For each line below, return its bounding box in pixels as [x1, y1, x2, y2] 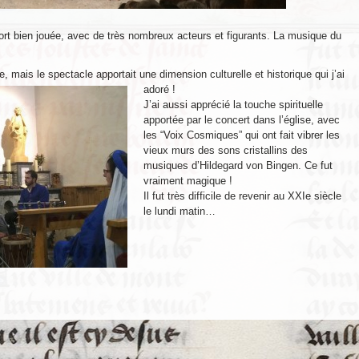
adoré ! [143, 83, 175, 96]
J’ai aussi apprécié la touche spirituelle [143, 99, 323, 111]
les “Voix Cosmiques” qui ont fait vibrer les [143, 129, 340, 142]
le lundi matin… [143, 205, 216, 218]
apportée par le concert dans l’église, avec [143, 114, 340, 127]
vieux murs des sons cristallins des [143, 144, 308, 157]
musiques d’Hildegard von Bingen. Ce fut [143, 159, 333, 172]
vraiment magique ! [143, 175, 232, 188]
